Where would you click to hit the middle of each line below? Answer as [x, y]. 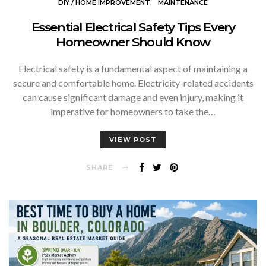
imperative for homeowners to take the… [133, 111]
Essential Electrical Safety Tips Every [133, 27]
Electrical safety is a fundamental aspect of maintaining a [133, 68]
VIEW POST [133, 139]
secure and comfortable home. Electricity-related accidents [133, 83]
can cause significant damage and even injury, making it [133, 97]
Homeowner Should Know [133, 42]
